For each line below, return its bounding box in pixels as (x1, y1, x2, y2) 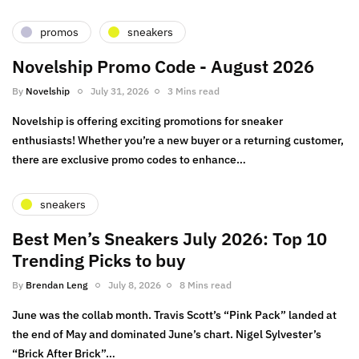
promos (40, 24, 79, 39)
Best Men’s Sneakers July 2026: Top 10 (12, 227, 327, 251)
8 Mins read (179, 279, 232, 292)
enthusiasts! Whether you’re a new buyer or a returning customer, (12, 133, 344, 148)
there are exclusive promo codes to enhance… (12, 152, 246, 167)
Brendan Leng (26, 279, 87, 292)
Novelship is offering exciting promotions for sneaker (12, 114, 283, 129)
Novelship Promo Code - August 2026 (12, 54, 314, 79)
